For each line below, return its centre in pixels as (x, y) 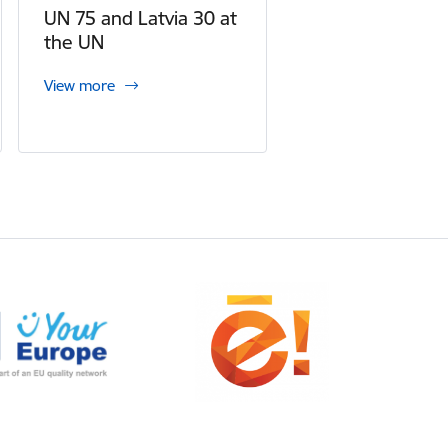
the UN (73, 42)
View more (79, 85)
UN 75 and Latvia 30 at (140, 18)
